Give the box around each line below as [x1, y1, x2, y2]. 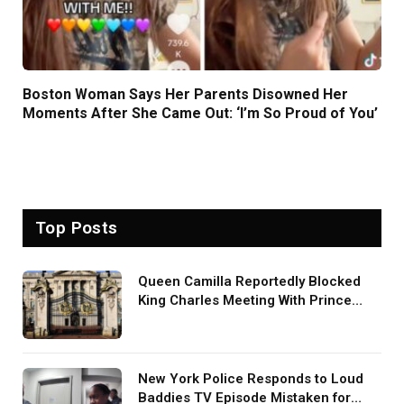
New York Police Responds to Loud [138, 371, 363, 388]
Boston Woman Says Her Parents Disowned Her [23, 86, 348, 104]
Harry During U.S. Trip [138, 311, 276, 328]
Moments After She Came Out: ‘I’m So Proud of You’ [23, 105, 378, 123]
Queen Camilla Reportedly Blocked [138, 273, 361, 290]
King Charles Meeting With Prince [138, 292, 352, 309]
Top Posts [35, 217, 118, 239]
